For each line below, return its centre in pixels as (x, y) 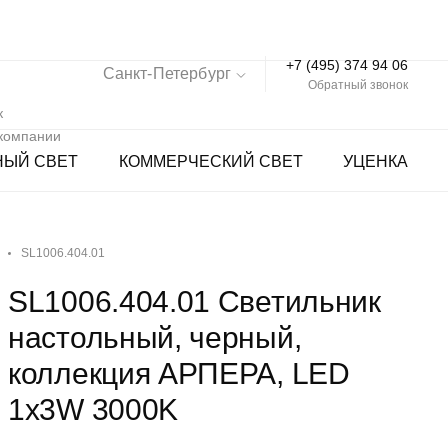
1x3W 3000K (93, 409)
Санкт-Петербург (166, 73)
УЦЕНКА (375, 161)
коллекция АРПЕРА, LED (179, 373)
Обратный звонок (358, 84)
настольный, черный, (155, 337)
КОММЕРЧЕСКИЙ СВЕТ (210, 161)
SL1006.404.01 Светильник (194, 301)
